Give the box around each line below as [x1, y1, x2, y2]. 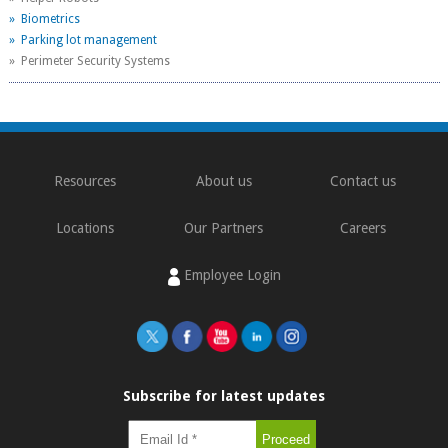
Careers [340, 220, 387, 237]
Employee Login [179, 267, 281, 284]
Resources [53, 173, 116, 190]
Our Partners [184, 220, 264, 237]
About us [195, 173, 252, 190]
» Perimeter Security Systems [9, 54, 171, 69]
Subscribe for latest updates [122, 388, 325, 405]
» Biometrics [9, 12, 81, 27]
